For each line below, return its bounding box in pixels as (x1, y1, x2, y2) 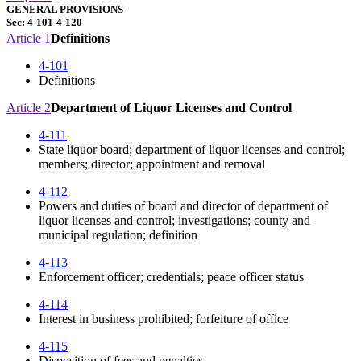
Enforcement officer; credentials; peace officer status (39, 270, 304, 284)
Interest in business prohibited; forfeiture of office (39, 312, 288, 326)
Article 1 (6, 31, 51, 46)
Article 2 (6, 101, 51, 115)
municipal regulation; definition (39, 228, 197, 243)
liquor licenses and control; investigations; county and (39, 214, 310, 228)
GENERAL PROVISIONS (6, 2, 123, 15)
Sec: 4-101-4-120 (6, 15, 82, 28)
